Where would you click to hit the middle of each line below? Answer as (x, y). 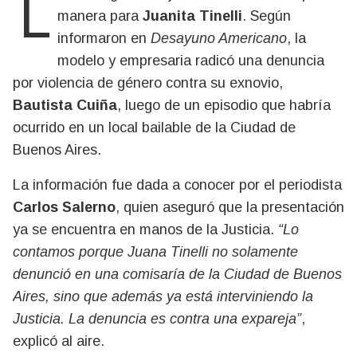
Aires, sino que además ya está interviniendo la (163, 296)
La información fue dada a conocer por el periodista (177, 185)
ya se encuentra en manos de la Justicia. (145, 229)
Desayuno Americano (219, 38)
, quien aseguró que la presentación (230, 207)
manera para (100, 16)
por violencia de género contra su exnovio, (148, 83)
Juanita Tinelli (192, 16)
